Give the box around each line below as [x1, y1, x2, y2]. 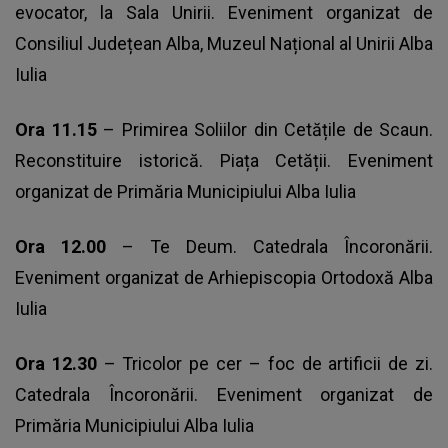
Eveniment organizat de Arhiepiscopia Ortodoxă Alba [15, 267, 433, 289]
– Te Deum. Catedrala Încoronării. [122, 236, 433, 258]
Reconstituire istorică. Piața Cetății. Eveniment [15, 150, 433, 172]
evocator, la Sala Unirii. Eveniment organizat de [15, 2, 433, 24]
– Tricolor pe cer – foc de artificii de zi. [103, 353, 434, 375]
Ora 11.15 [15, 119, 103, 141]
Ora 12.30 [15, 353, 104, 375]
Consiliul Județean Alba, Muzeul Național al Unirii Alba [15, 33, 433, 55]
